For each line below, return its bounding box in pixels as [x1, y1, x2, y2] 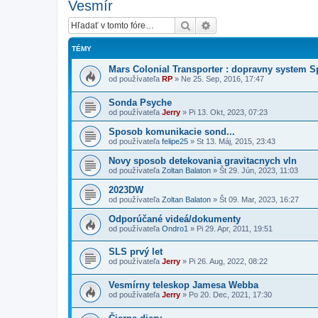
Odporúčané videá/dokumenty [109, 213, 241, 224]
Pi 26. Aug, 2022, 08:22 [189, 257, 268, 266]
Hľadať [191, 18, 221, 31]
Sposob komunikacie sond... [109, 126, 235, 137]
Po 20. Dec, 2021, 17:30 [189, 290, 272, 299]
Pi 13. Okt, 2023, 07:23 [189, 107, 268, 116]
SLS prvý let [109, 246, 163, 258]
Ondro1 [162, 224, 188, 233]
